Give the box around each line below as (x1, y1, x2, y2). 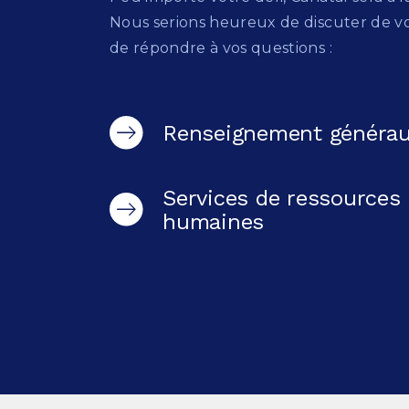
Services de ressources (163, 185, 401, 211)
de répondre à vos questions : (110, 39, 332, 57)
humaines (163, 209, 265, 235)
